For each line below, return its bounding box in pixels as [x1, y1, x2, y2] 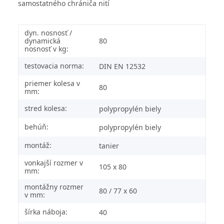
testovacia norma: [24, 60, 84, 70]
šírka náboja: [24, 206, 67, 216]
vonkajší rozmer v [24, 157, 83, 167]
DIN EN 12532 [99, 61, 145, 71]
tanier [99, 140, 119, 150]
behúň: [24, 121, 48, 131]
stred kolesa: [24, 103, 67, 113]
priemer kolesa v [24, 78, 80, 88]
